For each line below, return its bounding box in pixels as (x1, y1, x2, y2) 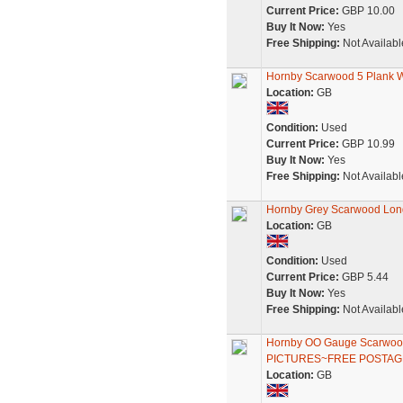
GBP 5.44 (338, 271, 389, 283)
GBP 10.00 (338, 4, 395, 17)
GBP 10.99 (338, 138, 395, 150)
